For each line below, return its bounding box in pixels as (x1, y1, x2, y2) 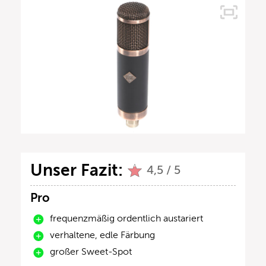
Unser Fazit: (30, 161, 123, 180)
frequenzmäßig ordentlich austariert (50, 213, 203, 224)
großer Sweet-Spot (50, 246, 132, 258)
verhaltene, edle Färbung (50, 230, 155, 241)
